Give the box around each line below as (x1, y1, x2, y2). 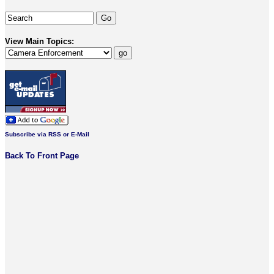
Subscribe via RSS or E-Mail (5, 131, 89, 138)
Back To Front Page (5, 151, 79, 160)
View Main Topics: (5, 37, 74, 46)
